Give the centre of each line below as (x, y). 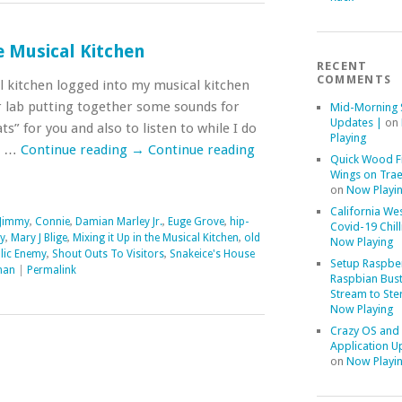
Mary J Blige (39, 238)
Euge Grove (196, 222)
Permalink (51, 271)
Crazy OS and (364, 331)
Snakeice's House (212, 254)
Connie (52, 222)
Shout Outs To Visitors (108, 254)
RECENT (342, 66)
